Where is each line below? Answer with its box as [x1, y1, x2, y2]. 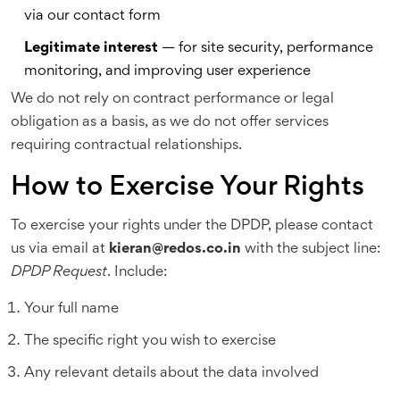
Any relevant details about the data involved [24, 367, 319, 380]
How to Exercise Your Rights [11, 176, 364, 201]
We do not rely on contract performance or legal [11, 93, 334, 106]
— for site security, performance [158, 42, 373, 55]
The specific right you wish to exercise [24, 335, 276, 348]
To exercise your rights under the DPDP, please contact [11, 220, 373, 233]
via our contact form [24, 10, 161, 23]
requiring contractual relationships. [11, 139, 242, 153]
